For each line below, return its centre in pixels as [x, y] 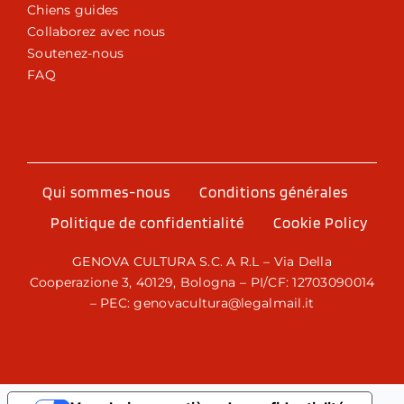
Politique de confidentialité [147, 223]
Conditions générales [273, 193]
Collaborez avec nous [96, 31]
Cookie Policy [321, 223]
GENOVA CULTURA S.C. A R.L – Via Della [202, 261]
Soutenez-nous [76, 53]
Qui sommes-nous [106, 193]
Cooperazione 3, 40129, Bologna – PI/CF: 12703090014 [202, 282]
